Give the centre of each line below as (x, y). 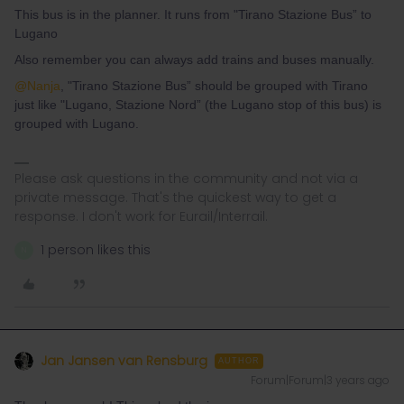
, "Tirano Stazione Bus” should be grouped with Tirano (214, 86)
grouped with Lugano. (77, 124)
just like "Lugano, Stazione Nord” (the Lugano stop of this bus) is (198, 105)
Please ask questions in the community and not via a (186, 179)
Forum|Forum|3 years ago (320, 380)
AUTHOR (239, 361)
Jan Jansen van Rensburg (124, 361)
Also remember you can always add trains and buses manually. (194, 60)
